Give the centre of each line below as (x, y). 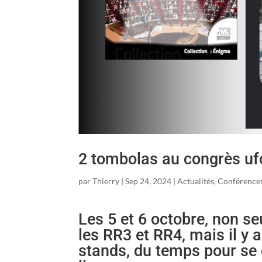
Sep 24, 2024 (149, 181)
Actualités (196, 181)
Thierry (106, 181)
